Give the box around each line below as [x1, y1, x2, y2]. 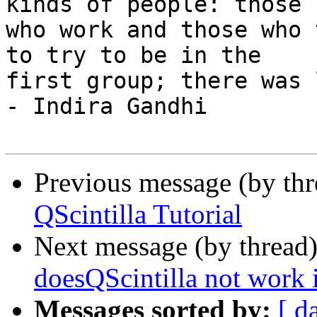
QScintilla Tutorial [34, 199, 242, 230]
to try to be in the [6, 42, 261, 69]
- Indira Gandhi [6, 93, 207, 120]
